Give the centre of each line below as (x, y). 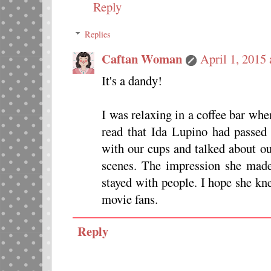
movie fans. (130, 199)
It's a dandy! (132, 80)
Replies (98, 34)
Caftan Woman (142, 58)
